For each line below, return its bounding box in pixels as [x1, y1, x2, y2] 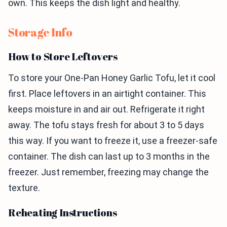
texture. [8, 182, 40, 194]
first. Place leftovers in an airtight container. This [8, 88, 206, 99]
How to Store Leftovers [8, 50, 118, 64]
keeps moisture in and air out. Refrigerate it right [8, 104, 205, 115]
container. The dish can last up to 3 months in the [8, 151, 210, 162]
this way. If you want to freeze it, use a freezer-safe [8, 135, 217, 146]
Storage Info [8, 25, 72, 40]
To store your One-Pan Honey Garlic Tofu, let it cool [8, 72, 215, 84]
